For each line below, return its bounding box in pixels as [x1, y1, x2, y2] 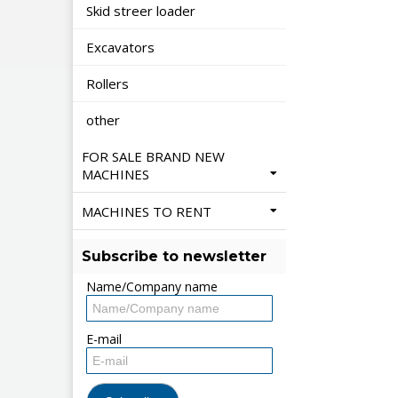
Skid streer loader [86, 2, 199, 20]
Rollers [86, 75, 132, 92]
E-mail [86, 330, 122, 347]
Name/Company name [86, 278, 218, 295]
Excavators [86, 38, 158, 56]
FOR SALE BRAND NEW [82, 147, 225, 165]
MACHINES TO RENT [82, 203, 215, 220]
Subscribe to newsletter [81, 248, 267, 265]
